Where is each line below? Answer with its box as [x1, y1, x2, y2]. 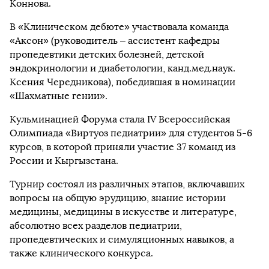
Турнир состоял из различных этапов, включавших [10, 178, 244, 190]
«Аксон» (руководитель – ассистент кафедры [10, 34, 220, 46]
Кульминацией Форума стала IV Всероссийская [10, 113, 231, 125]
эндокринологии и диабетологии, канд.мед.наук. [10, 62, 235, 74]
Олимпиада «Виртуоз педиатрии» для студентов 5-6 [10, 127, 252, 139]
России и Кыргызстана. [10, 154, 118, 166]
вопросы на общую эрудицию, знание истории [10, 192, 226, 204]
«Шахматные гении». [10, 89, 107, 101]
